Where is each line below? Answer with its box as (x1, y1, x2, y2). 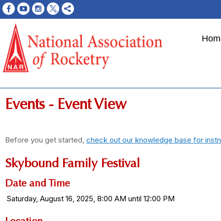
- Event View (45, 95, 126, 113)
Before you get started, (5, 135, 86, 145)
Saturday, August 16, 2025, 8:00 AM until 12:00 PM (6, 194, 175, 203)
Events (5, 95, 45, 113)
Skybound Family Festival (5, 156, 140, 171)
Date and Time (5, 178, 70, 189)
